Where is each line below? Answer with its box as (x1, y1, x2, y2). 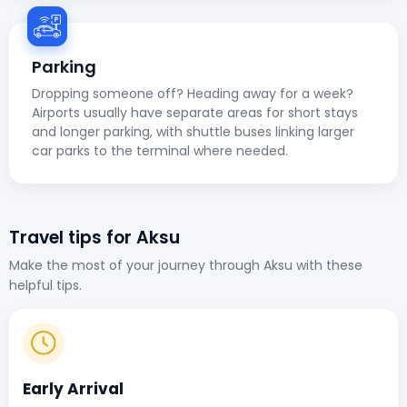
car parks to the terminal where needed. (32, 141, 288, 160)
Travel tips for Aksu (9, 224, 180, 250)
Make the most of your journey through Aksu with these (9, 255, 362, 274)
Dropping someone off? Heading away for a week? (32, 84, 353, 103)
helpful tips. (9, 275, 82, 294)
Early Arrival (23, 377, 124, 400)
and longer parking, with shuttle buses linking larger (32, 122, 354, 141)
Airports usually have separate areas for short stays (32, 103, 358, 122)
